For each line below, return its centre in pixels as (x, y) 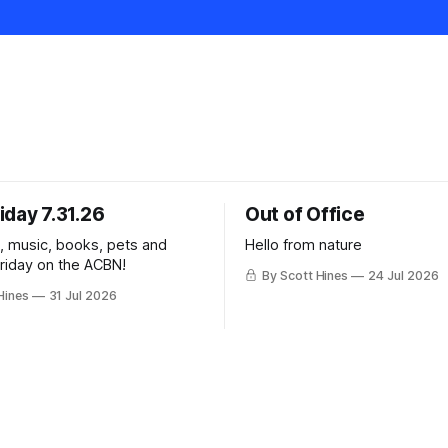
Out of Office (305, 214)
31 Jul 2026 (82, 295)
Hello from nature (303, 245)
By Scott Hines (305, 275)
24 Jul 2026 (403, 275)
